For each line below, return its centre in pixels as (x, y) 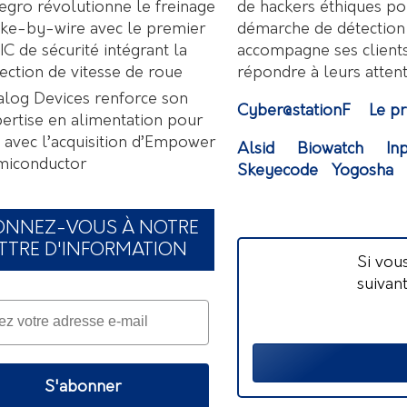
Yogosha (362, 171)
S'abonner (83, 388)
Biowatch (330, 149)
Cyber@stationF (294, 111)
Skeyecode (278, 171)
